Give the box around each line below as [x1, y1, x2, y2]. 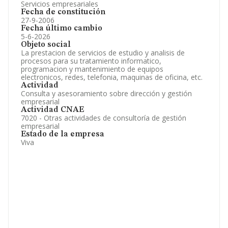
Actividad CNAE [21, 106, 84, 114]
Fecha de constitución [21, 8, 105, 16]
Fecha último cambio [21, 24, 102, 33]
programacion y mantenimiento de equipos [21, 64, 163, 74]
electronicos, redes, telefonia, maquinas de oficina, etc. [21, 72, 203, 82]
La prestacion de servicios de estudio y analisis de [21, 48, 185, 58]
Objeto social [21, 41, 71, 49]
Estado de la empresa [21, 130, 104, 138]
